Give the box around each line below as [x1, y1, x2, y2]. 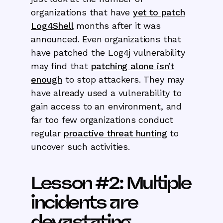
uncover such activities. [31, 141, 130, 152]
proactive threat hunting [63, 127, 167, 138]
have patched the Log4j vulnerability [31, 47, 185, 58]
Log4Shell [31, 20, 74, 31]
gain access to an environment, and [31, 101, 182, 111]
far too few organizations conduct [31, 114, 174, 125]
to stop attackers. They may [62, 74, 185, 85]
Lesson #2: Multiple [31, 171, 191, 195]
